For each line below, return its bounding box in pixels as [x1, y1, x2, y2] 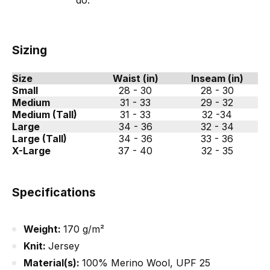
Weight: [24, 223, 63, 236]
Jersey [48, 240, 80, 253]
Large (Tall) [12, 132, 67, 145]
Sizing [12, 42, 47, 57]
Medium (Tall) [12, 108, 77, 121]
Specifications [12, 185, 96, 200]
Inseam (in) [190, 72, 243, 84]
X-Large [12, 144, 51, 157]
